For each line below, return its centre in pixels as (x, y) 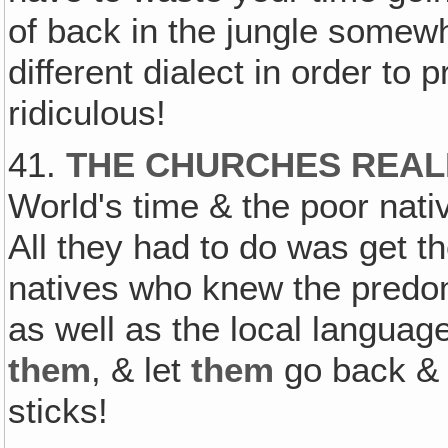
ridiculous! (87, 112)
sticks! (58, 411)
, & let (141, 370)
